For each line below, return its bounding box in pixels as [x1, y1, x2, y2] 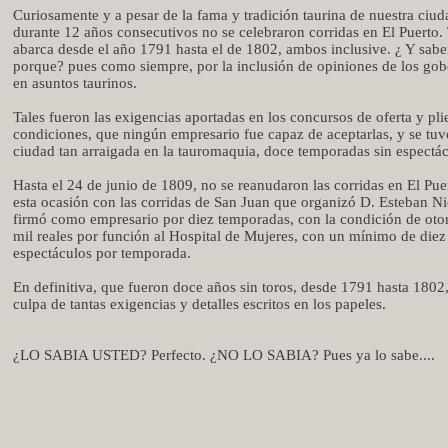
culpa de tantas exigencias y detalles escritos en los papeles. [13, 296, 386, 312]
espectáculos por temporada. [13, 245, 191, 261]
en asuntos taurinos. [13, 75, 137, 91]
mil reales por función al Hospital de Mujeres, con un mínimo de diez [13, 228, 446, 244]
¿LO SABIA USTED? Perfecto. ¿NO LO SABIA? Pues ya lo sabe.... [13, 347, 435, 363]
